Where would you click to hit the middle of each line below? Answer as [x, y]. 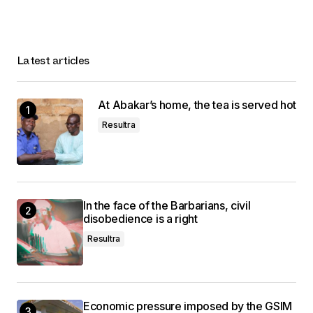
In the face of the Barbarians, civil [167, 206]
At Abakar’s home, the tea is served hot [197, 105]
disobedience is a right [140, 219]
